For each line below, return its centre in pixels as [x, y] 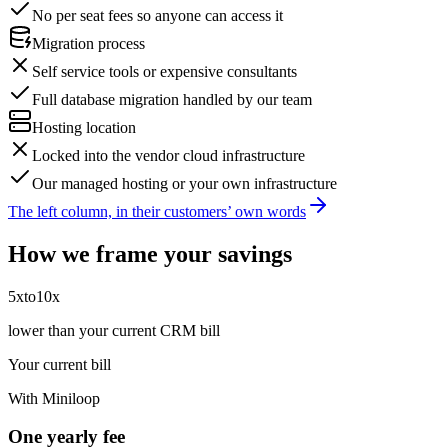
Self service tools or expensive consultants [164, 71]
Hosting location [84, 127]
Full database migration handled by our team [172, 99]
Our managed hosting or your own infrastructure [184, 183]
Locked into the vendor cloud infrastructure [168, 155]
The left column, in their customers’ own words [157, 211]
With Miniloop [54, 398]
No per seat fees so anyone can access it [157, 15]
